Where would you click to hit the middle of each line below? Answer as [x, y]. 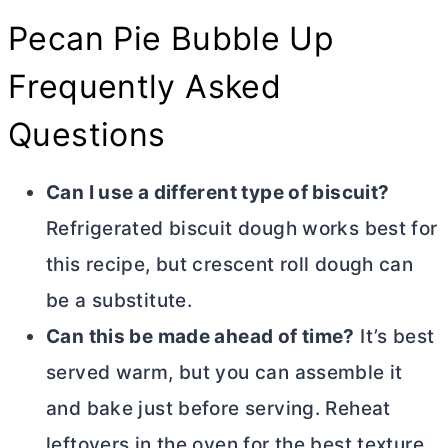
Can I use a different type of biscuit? [218, 193]
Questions [87, 135]
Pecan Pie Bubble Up [171, 39]
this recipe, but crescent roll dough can [230, 265]
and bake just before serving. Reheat [218, 409]
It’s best [394, 337]
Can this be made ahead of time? [200, 337]
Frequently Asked [145, 87]
